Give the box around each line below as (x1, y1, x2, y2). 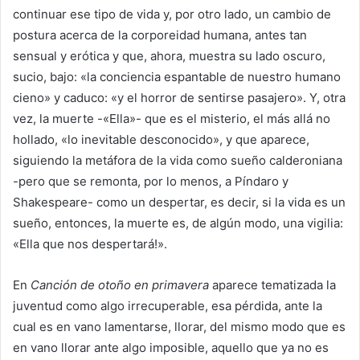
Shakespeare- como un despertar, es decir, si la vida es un (13, 194, 346, 211)
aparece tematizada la (212, 277, 336, 293)
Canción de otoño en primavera (31, 277, 212, 293)
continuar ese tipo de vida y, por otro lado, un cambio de (13, 6, 331, 22)
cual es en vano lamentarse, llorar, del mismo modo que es (13, 319, 346, 335)
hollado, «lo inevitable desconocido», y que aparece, (13, 132, 309, 148)
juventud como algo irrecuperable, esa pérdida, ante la (13, 298, 322, 314)
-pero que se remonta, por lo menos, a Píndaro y (13, 174, 288, 190)
